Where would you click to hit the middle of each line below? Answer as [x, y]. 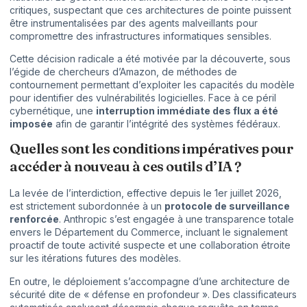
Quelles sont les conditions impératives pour [151, 149]
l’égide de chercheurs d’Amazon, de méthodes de [123, 72]
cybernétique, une [53, 111]
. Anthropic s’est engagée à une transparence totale [176, 219]
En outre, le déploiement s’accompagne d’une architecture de [150, 281]
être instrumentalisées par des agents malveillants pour [134, 23]
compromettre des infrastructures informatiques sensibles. [140, 36]
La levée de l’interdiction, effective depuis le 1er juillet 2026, [146, 193]
